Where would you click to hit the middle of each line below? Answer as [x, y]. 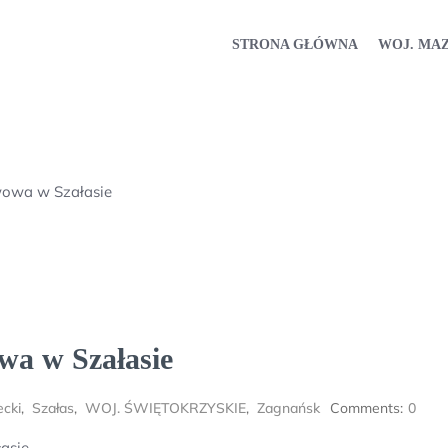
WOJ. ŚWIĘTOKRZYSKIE [165, 408]
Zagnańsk [288, 408]
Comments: [366, 408]
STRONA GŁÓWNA [295, 44]
